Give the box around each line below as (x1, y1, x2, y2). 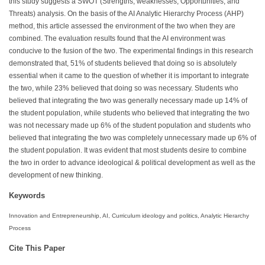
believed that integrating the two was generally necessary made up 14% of (9, 97, 247, 105)
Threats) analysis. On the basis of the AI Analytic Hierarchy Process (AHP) (9, 10, 244, 18)
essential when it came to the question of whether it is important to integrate (9, 72, 249, 80)
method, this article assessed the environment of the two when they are (9, 22, 235, 30)
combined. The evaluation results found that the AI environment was (9, 35, 225, 43)
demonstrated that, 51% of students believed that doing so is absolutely (9, 60, 237, 67)
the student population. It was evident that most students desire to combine (9, 147, 247, 154)
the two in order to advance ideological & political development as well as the (9, 159, 256, 167)
